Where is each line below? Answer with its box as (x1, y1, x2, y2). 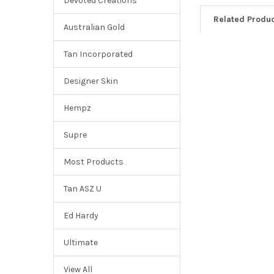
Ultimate (63, 237, 98, 248)
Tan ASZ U (63, 183, 102, 194)
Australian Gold (63, 21, 125, 32)
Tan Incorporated (63, 48, 133, 59)
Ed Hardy (63, 210, 98, 221)
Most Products (63, 156, 124, 167)
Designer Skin (63, 75, 118, 86)
